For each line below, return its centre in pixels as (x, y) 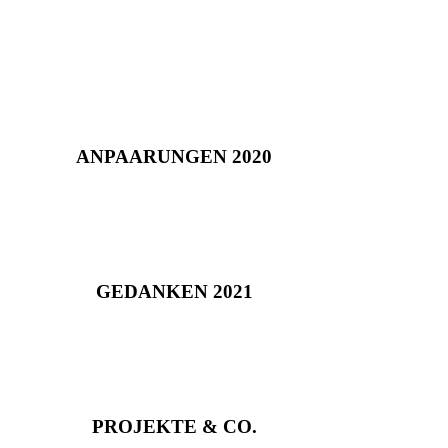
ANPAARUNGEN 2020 (174, 156)
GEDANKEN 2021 (174, 292)
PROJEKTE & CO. (174, 427)
